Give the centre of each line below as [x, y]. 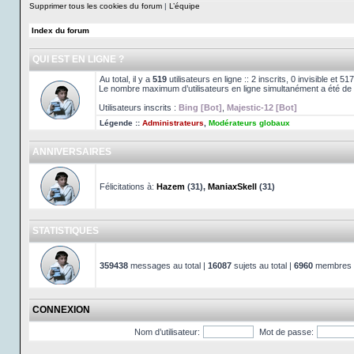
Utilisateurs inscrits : [139, 107]
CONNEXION [61, 310]
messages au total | [168, 265]
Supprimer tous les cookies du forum [96, 6]
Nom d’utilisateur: [167, 332]
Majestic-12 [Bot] [262, 107]
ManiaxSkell [232, 186]
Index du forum [60, 30]
